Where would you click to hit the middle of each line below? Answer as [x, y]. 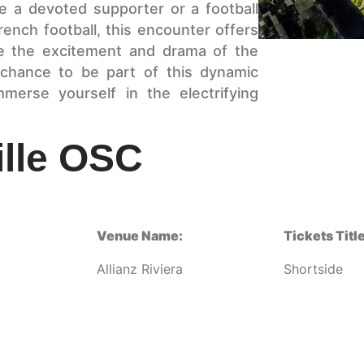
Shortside [313, 269]
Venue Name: [140, 236]
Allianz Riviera [140, 269]
